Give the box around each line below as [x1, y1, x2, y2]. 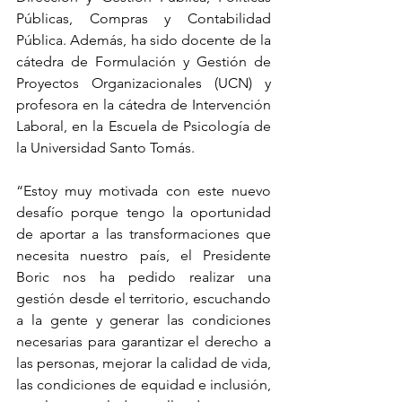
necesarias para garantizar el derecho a [16, 333, 271, 350]
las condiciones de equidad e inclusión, [16, 376, 271, 393]
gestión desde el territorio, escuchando [16, 290, 271, 307]
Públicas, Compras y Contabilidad [16, 10, 271, 27]
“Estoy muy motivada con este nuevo [16, 182, 271, 199]
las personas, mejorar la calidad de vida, [16, 354, 271, 371]
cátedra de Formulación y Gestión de [16, 53, 271, 70]
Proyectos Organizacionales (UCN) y [16, 74, 271, 92]
